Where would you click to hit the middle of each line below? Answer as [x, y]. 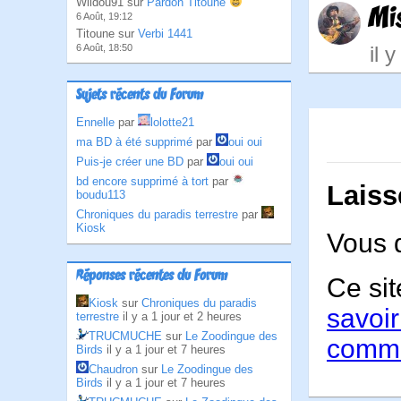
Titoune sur [107, 34]
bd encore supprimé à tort [142, 181]
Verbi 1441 [165, 34]
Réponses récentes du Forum [152, 277]
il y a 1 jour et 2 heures [182, 316]
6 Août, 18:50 [104, 47]
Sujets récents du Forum [140, 96]
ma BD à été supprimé [134, 142]
